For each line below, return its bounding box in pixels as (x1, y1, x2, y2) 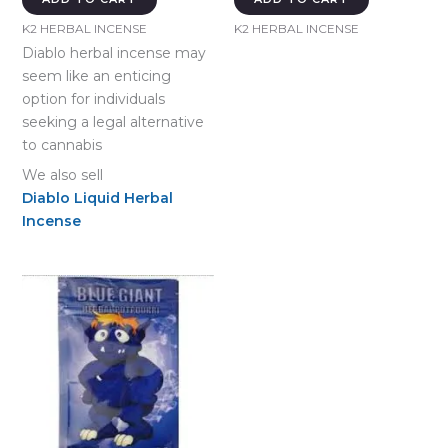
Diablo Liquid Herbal (21, 188, 173, 207)
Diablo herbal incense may (21, 43, 206, 62)
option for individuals (21, 89, 165, 108)
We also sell (21, 165, 103, 184)
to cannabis (21, 135, 102, 154)
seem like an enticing (21, 66, 171, 85)
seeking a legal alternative (21, 112, 204, 131)
